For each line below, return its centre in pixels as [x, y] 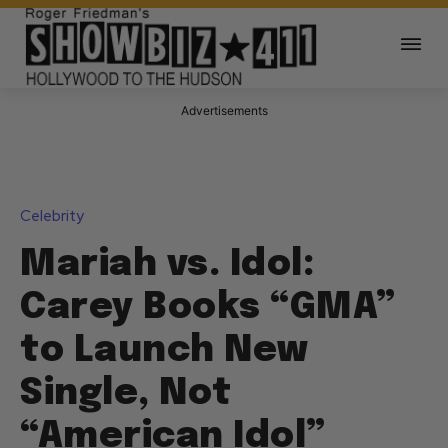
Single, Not [126, 394]
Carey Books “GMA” [208, 308]
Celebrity [52, 216]
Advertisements [224, 111]
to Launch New [164, 351]
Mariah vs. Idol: [167, 265]
